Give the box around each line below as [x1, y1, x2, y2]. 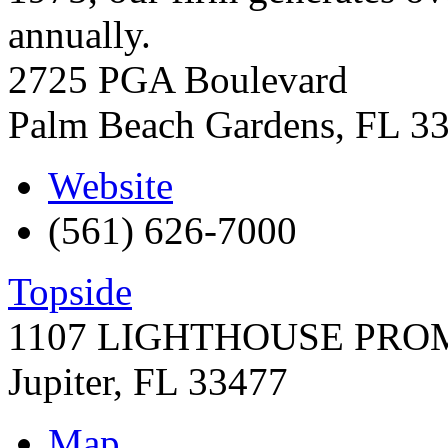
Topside [8, 269, 132, 313]
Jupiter [8, 359, 113, 403]
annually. [8, 12, 151, 56]
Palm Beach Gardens [8, 102, 335, 146]
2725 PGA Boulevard [8, 57, 348, 101]
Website [48, 163, 173, 207]
